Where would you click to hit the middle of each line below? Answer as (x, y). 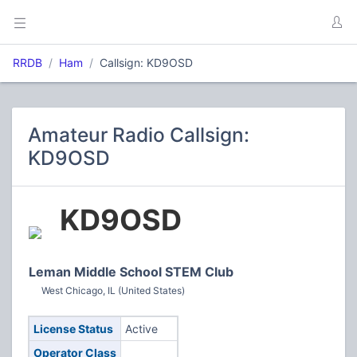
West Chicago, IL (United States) (113, 290)
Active (141, 329)
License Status (73, 329)
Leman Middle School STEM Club (131, 272)
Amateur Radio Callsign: (139, 135)
